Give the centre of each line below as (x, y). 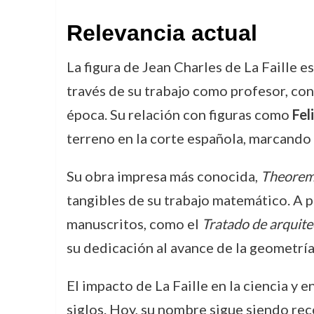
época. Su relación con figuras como (179, 114)
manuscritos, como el (134, 224)
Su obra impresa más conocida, (163, 176)
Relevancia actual (162, 33)
